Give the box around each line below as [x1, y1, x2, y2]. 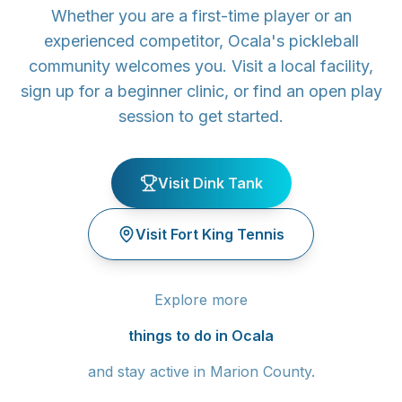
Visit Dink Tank [157, 174, 263, 192]
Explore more [154, 291, 248, 309]
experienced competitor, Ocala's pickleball [43, 31, 359, 50]
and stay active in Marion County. [87, 363, 315, 380]
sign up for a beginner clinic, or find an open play [20, 82, 382, 100]
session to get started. [118, 107, 284, 126]
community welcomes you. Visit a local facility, [29, 57, 373, 75]
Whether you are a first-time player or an [50, 6, 352, 25]
